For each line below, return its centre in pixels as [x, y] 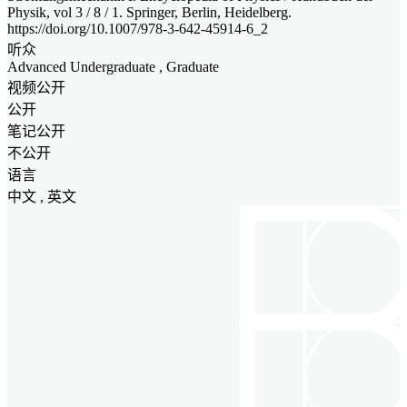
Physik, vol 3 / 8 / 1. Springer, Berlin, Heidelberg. [149, 12]
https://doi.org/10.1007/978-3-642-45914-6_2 [138, 28]
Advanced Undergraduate [81, 66]
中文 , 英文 [42, 196]
